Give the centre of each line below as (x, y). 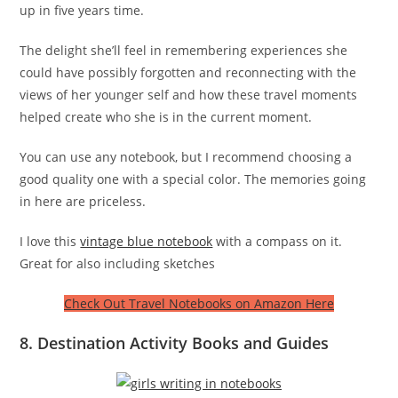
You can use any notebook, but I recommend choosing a (186, 156)
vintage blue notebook (147, 241)
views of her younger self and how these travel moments (189, 94)
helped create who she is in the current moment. (166, 116)
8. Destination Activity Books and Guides (175, 342)
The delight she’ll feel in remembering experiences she (184, 50)
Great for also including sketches (118, 263)
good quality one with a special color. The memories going (193, 179)
